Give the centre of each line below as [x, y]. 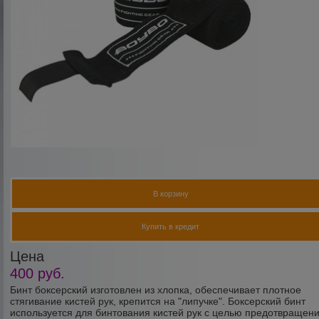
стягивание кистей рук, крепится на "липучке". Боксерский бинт [158, 301]
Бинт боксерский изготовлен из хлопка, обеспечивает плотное [156, 290]
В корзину [171, 193]
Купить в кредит [171, 226]
